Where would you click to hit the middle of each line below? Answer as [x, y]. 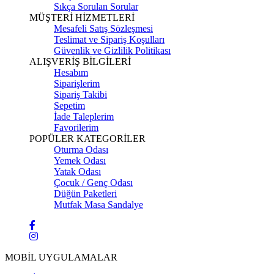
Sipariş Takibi [80, 94]
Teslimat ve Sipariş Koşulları [109, 39]
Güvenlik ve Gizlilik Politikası [112, 50]
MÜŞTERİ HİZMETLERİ [82, 17]
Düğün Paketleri [85, 193]
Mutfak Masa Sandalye [98, 204]
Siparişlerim [77, 83]
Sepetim [69, 105]
